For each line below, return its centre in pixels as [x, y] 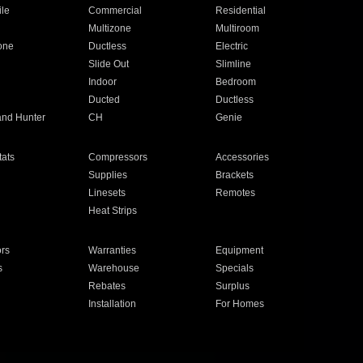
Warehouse [113, 268]
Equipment [240, 250]
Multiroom [238, 28]
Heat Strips [112, 211]
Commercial [115, 11]
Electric [232, 46]
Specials [235, 268]
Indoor [102, 82]
